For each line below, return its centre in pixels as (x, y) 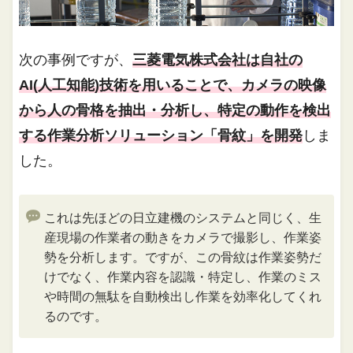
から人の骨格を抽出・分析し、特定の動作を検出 (175, 111)
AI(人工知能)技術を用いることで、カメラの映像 (173, 85)
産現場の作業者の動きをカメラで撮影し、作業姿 (183, 238)
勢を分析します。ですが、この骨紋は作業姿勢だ (183, 258)
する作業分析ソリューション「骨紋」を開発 (161, 136)
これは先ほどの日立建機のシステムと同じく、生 (183, 218)
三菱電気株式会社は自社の (218, 60)
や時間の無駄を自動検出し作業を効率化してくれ (183, 297)
